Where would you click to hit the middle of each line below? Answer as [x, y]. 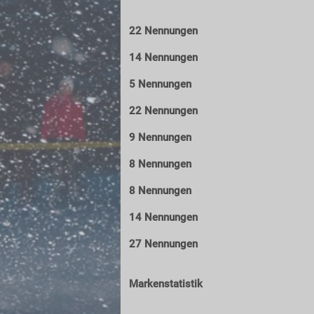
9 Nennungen [160, 137]
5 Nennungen [160, 84]
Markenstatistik [166, 284]
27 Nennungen [163, 244]
